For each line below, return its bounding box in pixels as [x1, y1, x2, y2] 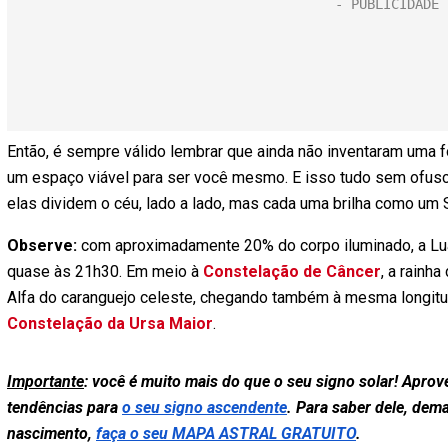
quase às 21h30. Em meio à [7, 262, 203, 281]
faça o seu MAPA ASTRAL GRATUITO [96, 424, 356, 443]
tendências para [7, 398, 122, 417]
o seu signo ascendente [122, 398, 287, 417]
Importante [7, 372, 84, 391]
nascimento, [7, 424, 96, 443]
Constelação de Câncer [203, 262, 381, 281]
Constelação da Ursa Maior [7, 314, 213, 333]
